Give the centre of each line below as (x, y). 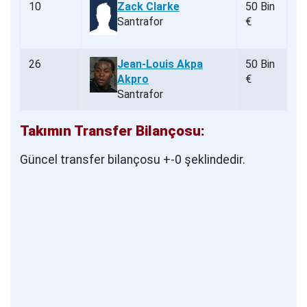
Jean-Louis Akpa (160, 64)
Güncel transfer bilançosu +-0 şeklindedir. (133, 160)
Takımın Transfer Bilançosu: (112, 131)
